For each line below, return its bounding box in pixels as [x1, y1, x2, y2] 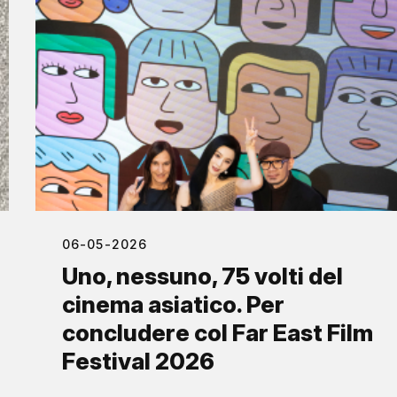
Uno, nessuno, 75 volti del [61, 262, 343, 291]
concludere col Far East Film [61, 319, 373, 347]
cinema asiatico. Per [61, 291, 284, 319]
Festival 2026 [61, 347, 214, 376]
